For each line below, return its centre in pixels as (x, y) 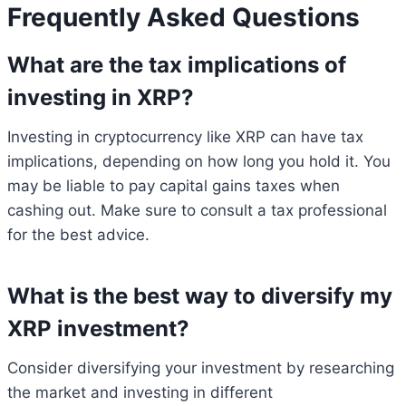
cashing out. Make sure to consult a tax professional (197, 210)
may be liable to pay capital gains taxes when (174, 185)
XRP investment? (98, 328)
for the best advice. (78, 234)
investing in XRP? (101, 97)
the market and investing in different (140, 392)
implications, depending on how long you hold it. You (199, 161)
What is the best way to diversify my (200, 295)
